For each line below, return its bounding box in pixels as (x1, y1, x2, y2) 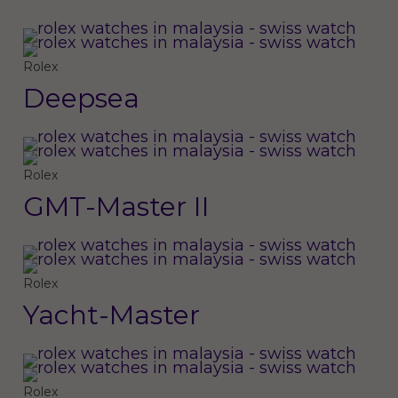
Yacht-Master (22, 298, 200, 331)
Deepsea (22, 82, 139, 115)
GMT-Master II (22, 190, 210, 223)
